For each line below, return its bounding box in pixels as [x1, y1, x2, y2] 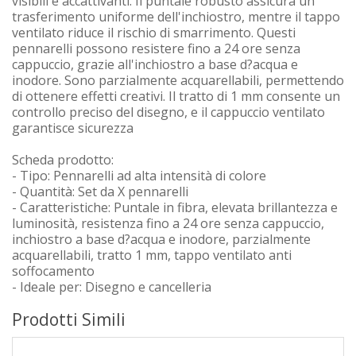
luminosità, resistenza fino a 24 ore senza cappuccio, [12, 215, 324, 232]
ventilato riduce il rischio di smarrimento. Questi [12, 24, 296, 41]
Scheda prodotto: [12, 151, 114, 168]
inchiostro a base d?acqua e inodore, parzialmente [12, 230, 311, 248]
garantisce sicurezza [12, 119, 133, 137]
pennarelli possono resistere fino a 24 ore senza [12, 40, 300, 57]
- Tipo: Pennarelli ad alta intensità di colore [12, 167, 266, 184]
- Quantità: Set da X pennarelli [12, 183, 188, 200]
